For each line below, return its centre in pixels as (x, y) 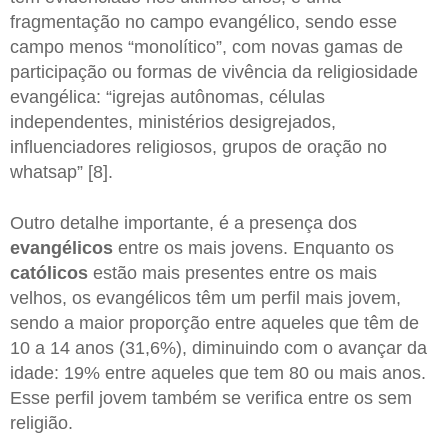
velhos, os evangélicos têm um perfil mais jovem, (205, 298)
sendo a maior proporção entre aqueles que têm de (214, 323)
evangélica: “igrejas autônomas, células (167, 96)
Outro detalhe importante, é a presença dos (183, 223)
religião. (41, 423)
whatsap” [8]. (61, 171)
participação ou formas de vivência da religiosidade (214, 71)
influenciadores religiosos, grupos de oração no (198, 146)
